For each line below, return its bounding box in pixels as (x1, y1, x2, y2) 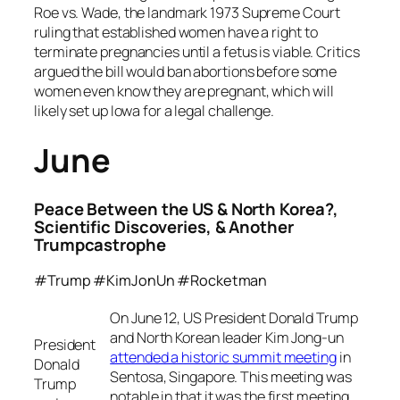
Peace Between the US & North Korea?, (34, 196, 339, 221)
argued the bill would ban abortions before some (34, 62, 337, 82)
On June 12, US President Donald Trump (110, 308, 358, 329)
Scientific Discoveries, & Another (34, 214, 294, 238)
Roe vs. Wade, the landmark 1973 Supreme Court (34, 3, 340, 23)
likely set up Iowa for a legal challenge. (34, 101, 274, 121)
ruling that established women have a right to (34, 22, 318, 43)
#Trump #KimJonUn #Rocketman (34, 271, 268, 291)
